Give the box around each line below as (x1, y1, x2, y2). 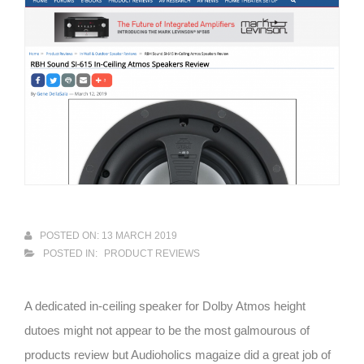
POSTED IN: (43, 248, 100, 260)
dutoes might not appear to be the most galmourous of (24, 323, 310, 338)
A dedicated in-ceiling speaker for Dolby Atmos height (24, 299, 305, 314)
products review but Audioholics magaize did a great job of (24, 348, 331, 362)
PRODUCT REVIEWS (104, 248, 200, 260)
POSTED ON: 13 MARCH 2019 (40, 230, 177, 242)
